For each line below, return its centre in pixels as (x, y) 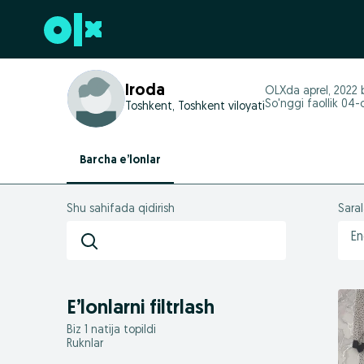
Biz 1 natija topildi (111, 330)
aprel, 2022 (330, 91)
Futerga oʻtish (56, 30)
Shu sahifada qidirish (121, 209)
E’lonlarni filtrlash (141, 309)
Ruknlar (85, 344)
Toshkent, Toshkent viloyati (195, 107)
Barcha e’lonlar (120, 160)
